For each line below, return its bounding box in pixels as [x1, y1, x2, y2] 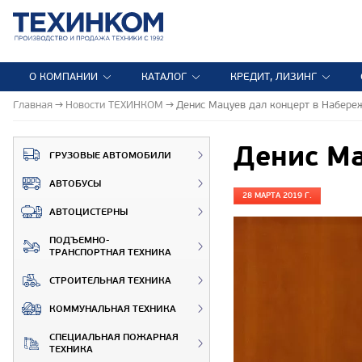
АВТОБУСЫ [49, 177, 101, 190]
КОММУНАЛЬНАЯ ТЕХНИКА [49, 302, 176, 315]
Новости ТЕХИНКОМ [65, 98, 163, 112]
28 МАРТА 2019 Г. [242, 190, 312, 200]
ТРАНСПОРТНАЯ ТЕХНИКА [49, 246, 171, 259]
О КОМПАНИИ [29, 70, 98, 83]
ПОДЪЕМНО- [49, 234, 110, 246]
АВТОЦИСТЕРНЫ [49, 205, 128, 218]
